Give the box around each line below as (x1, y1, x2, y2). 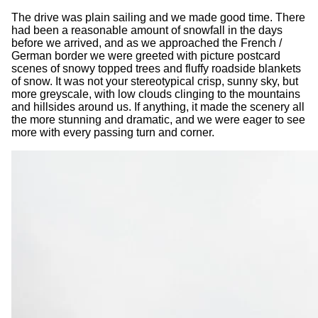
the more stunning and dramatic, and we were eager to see (11, 113, 305, 126)
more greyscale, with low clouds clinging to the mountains (11, 87, 300, 100)
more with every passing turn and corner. (11, 126, 214, 138)
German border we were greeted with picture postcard (11, 49, 280, 62)
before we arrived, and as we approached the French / (11, 36, 282, 49)
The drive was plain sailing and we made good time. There (11, 11, 305, 23)
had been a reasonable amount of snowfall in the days (11, 23, 283, 36)
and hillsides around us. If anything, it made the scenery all (11, 100, 305, 113)
